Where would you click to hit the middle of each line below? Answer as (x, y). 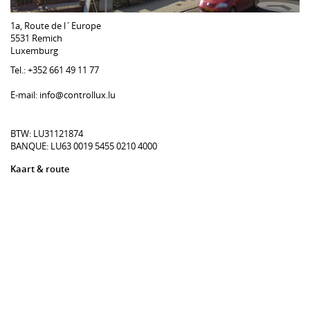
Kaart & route (40, 169)
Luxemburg (34, 51)
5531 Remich (36, 38)
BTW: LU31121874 (47, 134)
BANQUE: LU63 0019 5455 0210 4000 (84, 146)
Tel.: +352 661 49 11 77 (55, 70)
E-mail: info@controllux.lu (63, 95)
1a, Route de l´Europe (56, 26)
